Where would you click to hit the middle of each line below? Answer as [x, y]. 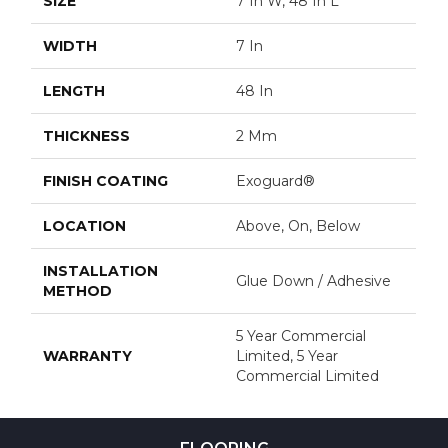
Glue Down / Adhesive [314, 280]
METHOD [78, 290]
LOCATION [85, 225]
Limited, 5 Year [287, 355]
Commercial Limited [308, 375]
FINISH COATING [106, 180]
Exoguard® [276, 180]
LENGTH [74, 90]
